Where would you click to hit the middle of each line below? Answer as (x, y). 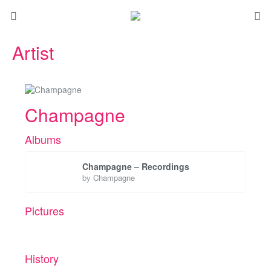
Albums (43, 139)
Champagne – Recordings (136, 166)
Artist (33, 52)
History (42, 258)
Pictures (44, 211)
